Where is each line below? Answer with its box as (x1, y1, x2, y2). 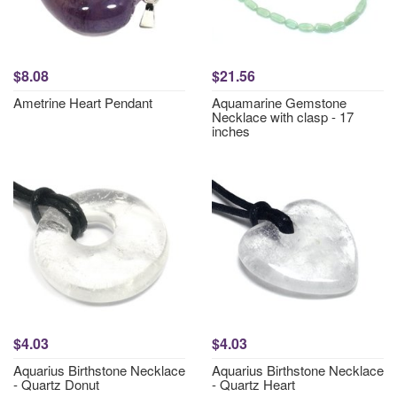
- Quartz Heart (212, 375, 295, 393)
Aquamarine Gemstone (212, 93, 346, 112)
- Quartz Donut (13, 375, 99, 393)
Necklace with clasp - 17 (212, 107, 354, 126)
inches (212, 121, 250, 140)
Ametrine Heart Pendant (13, 93, 152, 112)
